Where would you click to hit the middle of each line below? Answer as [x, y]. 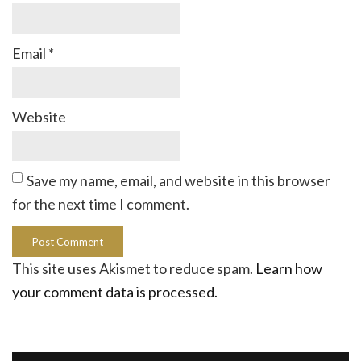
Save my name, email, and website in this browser [178, 181]
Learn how [289, 269]
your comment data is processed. [115, 292]
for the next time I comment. [101, 204]
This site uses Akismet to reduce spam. [134, 269]
